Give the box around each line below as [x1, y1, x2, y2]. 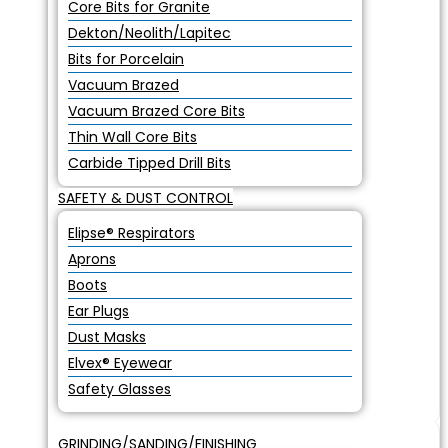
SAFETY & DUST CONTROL [58, 188, 233, 208]
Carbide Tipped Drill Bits [68, 153, 231, 173]
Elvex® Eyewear [68, 353, 172, 373]
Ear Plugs [68, 301, 129, 321]
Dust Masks [68, 327, 146, 347]
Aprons [68, 249, 116, 269]
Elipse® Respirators [68, 223, 195, 243]
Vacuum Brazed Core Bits [68, 101, 245, 121]
